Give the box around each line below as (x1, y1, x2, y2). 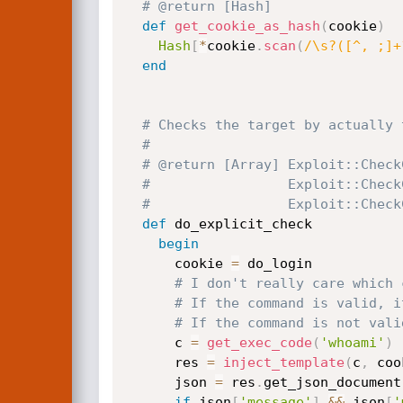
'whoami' (319, 335, 385, 351)
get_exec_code (206, 335, 312, 351)
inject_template (222, 354, 345, 371)
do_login (238, 255, 312, 272)
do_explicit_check (166, 216, 312, 232)
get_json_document (263, 374, 401, 390)
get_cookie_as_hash (174, 18, 320, 34)
